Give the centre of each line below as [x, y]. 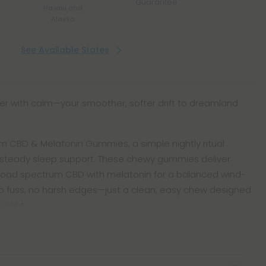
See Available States [65, 50]
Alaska [63, 19]
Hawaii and [63, 8]
